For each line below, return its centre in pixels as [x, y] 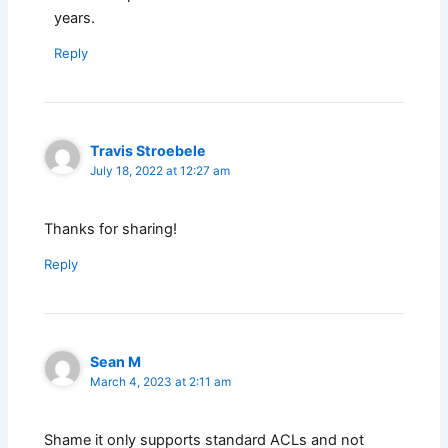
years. [75, 18]
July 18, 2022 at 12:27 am [160, 171]
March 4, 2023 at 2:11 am [161, 382]
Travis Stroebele [148, 151]
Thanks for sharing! [111, 229]
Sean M [116, 362]
